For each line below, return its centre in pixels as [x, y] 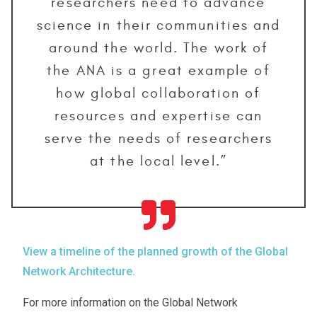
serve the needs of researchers [158, 138]
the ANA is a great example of [158, 70]
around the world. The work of [158, 47]
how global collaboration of [158, 93]
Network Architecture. [79, 271]
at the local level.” [158, 161]
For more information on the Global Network [130, 302]
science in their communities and [158, 25]
